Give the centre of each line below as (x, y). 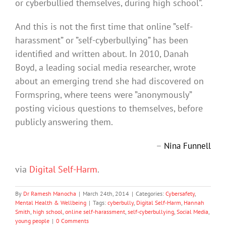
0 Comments (72, 220)
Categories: (151, 193)
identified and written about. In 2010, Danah (102, 53)
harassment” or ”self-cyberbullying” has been (102, 40)
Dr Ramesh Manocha (50, 193)
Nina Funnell (187, 146)
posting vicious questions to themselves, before (109, 108)
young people (32, 220)
